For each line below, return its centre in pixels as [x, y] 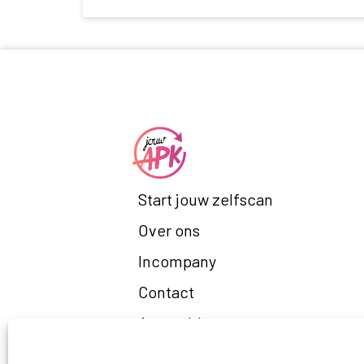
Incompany [177, 261]
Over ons [169, 230]
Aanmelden [178, 323]
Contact [166, 292]
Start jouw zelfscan [205, 199]
